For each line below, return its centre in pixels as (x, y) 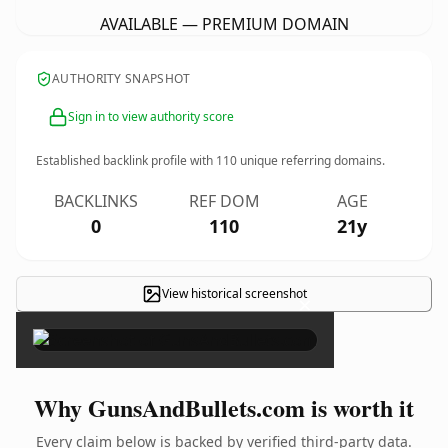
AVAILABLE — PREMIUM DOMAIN (224, 24)
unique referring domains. (311, 160)
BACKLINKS (96, 201)
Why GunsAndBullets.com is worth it (224, 407)
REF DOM (224, 201)
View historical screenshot (234, 293)
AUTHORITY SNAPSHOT (121, 78)
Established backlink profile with (126, 160)
